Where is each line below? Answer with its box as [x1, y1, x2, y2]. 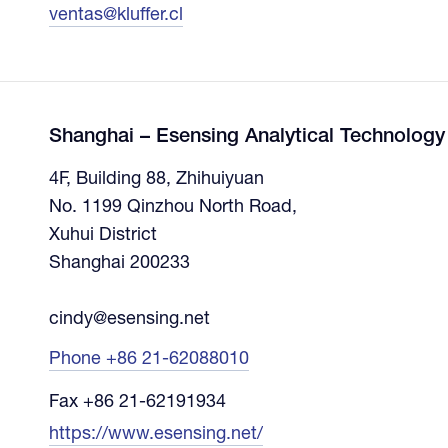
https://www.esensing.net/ [48, 425, 263, 444]
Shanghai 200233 [48, 254, 190, 273]
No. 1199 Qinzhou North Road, [48, 198, 297, 217]
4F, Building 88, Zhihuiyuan [48, 170, 264, 189]
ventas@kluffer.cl [48, 6, 183, 25]
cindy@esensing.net [48, 310, 210, 329]
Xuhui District [48, 226, 157, 245]
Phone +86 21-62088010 [48, 350, 249, 369]
